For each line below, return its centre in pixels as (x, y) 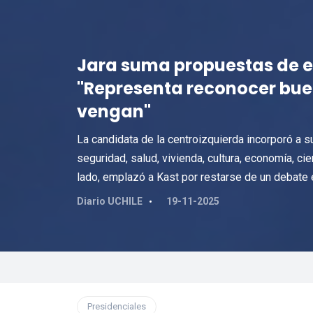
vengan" (114, 111)
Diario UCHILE (109, 201)
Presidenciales (116, 306)
